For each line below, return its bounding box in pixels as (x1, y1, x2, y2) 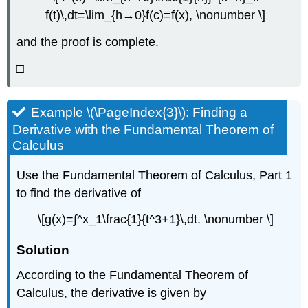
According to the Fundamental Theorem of (16, 268, 249, 283)
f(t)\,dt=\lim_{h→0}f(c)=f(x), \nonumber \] (45, 8, 265, 23)
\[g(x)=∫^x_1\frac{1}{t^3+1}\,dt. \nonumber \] (37, 212, 274, 227)
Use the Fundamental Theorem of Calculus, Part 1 (16, 168, 293, 182)
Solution (16, 242, 70, 257)
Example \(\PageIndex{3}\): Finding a (31, 104, 248, 120)
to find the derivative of (16, 186, 142, 200)
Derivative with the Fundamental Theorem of (12, 122, 274, 137)
